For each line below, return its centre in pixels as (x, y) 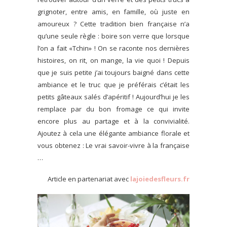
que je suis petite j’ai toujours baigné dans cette (113, 72)
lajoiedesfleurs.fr (160, 179)
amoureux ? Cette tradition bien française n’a (113, 24)
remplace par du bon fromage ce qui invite (113, 109)
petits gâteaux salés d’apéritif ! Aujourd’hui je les (113, 97)
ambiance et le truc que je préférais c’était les (113, 84)
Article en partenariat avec (89, 179)
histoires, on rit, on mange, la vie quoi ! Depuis (113, 60)
